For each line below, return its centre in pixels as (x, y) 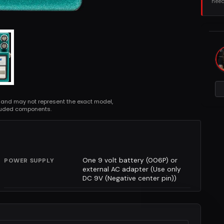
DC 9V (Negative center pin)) (129, 178)
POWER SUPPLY (29, 160)
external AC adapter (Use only (131, 169)
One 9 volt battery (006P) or (130, 160)
